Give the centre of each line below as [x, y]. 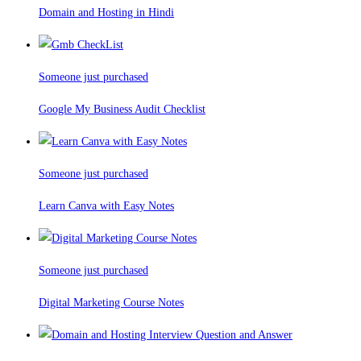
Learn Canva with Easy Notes [106, 206]
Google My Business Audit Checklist [122, 110]
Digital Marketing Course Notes [111, 303]
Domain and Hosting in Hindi [106, 13]
